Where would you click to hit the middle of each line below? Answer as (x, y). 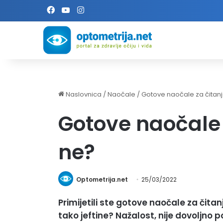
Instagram (105, 10)
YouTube (87, 10)
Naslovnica (83, 94)
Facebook (74, 10)
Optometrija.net (102, 179)
